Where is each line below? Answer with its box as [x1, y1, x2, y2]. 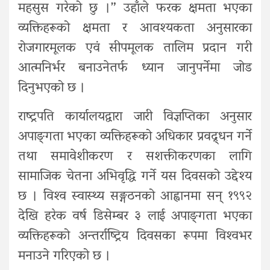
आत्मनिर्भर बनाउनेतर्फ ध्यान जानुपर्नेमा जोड [18, 55, 252, 81]
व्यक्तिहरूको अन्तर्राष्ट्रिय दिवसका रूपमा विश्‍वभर [18, 224, 252, 250]
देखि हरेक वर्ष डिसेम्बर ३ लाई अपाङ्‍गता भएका [18, 204, 252, 230]
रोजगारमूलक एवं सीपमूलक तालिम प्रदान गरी [18, 36, 252, 61]
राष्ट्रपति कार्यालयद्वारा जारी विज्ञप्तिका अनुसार [18, 104, 252, 130]
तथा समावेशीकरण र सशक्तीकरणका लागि [18, 144, 252, 170]
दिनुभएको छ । [18, 75, 85, 101]
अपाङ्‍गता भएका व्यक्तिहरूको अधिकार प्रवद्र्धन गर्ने [18, 124, 252, 150]
